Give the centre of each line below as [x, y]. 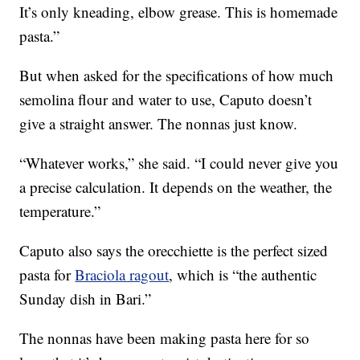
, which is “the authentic [243, 275]
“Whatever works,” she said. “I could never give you [179, 163]
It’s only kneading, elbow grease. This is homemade [179, 12]
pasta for [47, 275]
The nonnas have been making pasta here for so [165, 338]
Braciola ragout [122, 275]
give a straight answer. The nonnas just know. [159, 124]
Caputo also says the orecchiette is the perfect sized [174, 251]
